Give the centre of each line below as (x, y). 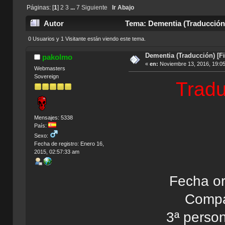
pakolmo (58, 57)
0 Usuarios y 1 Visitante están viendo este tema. (87, 39)
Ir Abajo (123, 7)
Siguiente (94, 7)
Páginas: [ (40, 7)
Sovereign (46, 76)
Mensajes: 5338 (53, 117)
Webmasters (49, 68)
